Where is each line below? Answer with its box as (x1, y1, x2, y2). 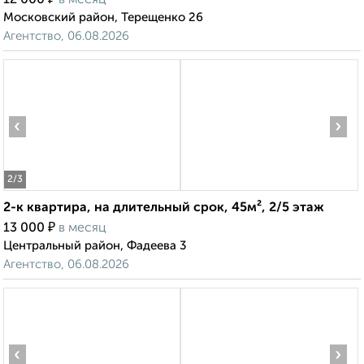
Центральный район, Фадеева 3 (3, 240, 187, 253)
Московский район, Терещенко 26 (3, 11, 203, 24)
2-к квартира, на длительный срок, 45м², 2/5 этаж (3, 201, 324, 215)
